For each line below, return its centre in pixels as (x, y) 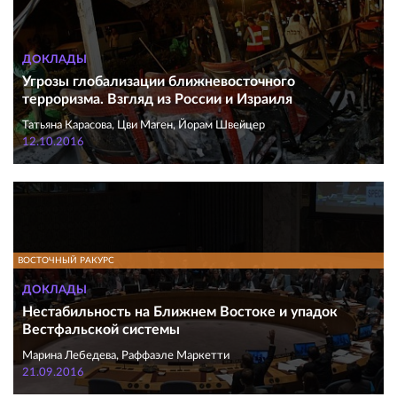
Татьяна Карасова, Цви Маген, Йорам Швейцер (144, 125)
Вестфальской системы (101, 330)
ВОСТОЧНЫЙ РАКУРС (66, 261)
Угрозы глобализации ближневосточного (159, 82)
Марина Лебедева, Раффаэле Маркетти (126, 356)
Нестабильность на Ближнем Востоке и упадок (180, 312)
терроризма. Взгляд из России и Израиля (157, 99)
